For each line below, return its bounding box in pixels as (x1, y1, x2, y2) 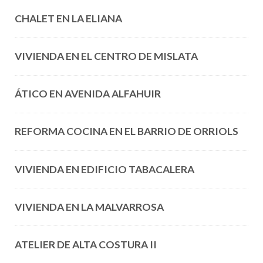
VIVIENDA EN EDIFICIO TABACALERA (14, 163, 194, 176)
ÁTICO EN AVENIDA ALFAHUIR (14, 87, 161, 100)
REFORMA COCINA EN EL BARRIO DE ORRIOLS (14, 125, 238, 138)
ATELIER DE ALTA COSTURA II (14, 238, 157, 251)
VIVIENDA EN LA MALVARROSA (14, 200, 164, 213)
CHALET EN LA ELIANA (14, 12, 122, 25)
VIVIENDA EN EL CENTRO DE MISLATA (14, 50, 198, 63)
